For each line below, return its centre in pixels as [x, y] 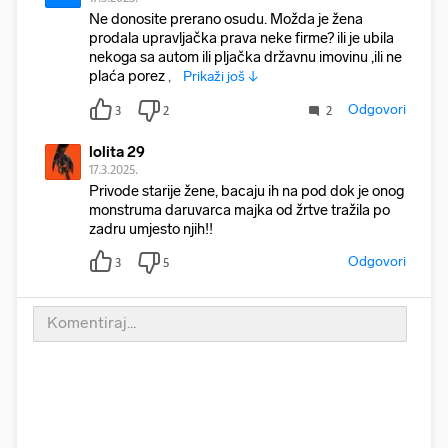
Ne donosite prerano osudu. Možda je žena [226, 19]
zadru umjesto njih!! [151, 229]
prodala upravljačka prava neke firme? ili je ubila [241, 38]
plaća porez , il [136, 76]
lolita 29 [117, 152]
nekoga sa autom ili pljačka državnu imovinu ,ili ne [245, 57]
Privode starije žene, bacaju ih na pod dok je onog [246, 191]
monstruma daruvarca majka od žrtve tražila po [239, 210]
